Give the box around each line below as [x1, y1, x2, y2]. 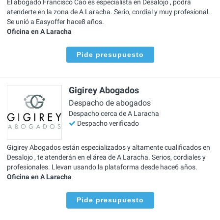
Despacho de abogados [69, 98, 151, 108]
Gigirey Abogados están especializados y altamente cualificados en [7, 143, 210, 151]
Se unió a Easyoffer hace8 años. [7, 17, 104, 26]
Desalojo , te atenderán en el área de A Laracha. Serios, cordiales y [7, 153, 206, 161]
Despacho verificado [77, 119, 139, 128]
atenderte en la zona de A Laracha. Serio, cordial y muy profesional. [7, 7, 210, 16]
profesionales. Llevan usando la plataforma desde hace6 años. [7, 163, 197, 171]
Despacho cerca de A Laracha [69, 110, 159, 118]
